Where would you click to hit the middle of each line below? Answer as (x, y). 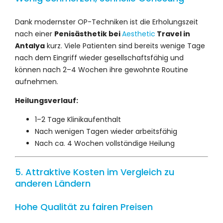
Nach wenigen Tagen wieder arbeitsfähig (106, 132)
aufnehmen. (37, 82)
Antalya (30, 46)
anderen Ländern (53, 184)
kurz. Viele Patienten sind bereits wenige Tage (125, 46)
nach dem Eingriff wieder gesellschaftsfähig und (99, 58)
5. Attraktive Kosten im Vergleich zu (95, 172)
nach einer (35, 34)
